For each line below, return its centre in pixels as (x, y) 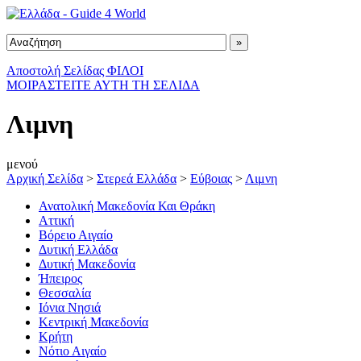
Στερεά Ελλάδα (137, 178)
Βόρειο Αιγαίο (76, 234)
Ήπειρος (60, 278)
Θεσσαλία (65, 293)
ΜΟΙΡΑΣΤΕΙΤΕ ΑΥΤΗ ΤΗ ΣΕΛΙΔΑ (103, 85)
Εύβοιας (211, 178)
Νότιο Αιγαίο (73, 351)
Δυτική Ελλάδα (78, 249)
